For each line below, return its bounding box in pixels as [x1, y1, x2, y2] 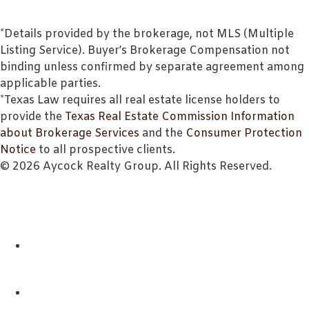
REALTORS [28, 276, 147, 306]
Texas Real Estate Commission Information [65, 110, 295, 125]
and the [139, 126, 186, 141]
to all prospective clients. [36, 143, 175, 158]
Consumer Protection [186, 126, 302, 141]
